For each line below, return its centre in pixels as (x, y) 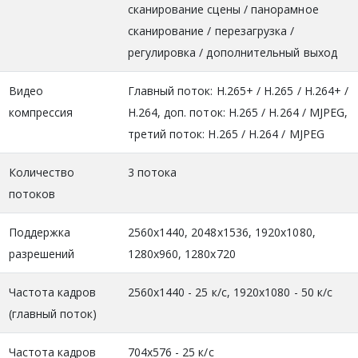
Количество (42, 172)
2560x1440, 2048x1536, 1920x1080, (221, 232)
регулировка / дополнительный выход (232, 52)
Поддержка (40, 232)
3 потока (152, 172)
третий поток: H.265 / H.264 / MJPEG (226, 133)
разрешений (42, 253)
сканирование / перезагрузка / (211, 30)
